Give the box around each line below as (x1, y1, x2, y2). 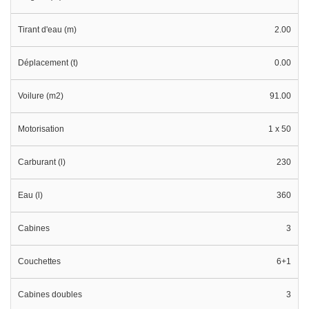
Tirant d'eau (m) (18, 25, 77, 35)
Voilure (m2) (18, 91, 63, 101)
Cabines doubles (18, 290, 82, 300)
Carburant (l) (18, 157, 66, 168)
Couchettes (18, 257, 61, 267)
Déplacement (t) (18, 58, 78, 68)
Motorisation (18, 124, 64, 134)
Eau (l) (18, 190, 43, 201)
